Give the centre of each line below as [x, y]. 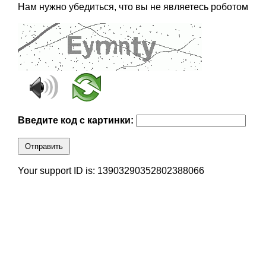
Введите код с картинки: [77, 121]
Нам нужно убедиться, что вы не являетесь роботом [133, 7]
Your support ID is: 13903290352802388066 [111, 171]
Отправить [44, 147]
